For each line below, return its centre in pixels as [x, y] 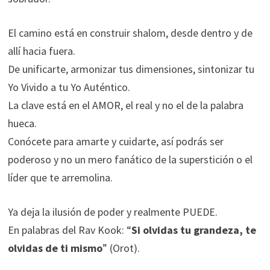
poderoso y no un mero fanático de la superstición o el [130, 159]
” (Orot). [121, 248]
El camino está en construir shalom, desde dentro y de [130, 33]
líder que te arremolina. [60, 177]
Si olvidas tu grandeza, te [193, 230]
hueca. [22, 123]
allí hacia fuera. [41, 51]
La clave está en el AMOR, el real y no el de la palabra [125, 105]
